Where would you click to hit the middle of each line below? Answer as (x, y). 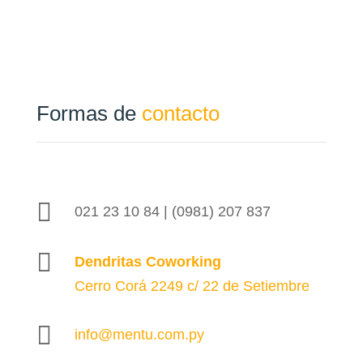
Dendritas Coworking (147, 262)
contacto (180, 113)
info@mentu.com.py (139, 335)
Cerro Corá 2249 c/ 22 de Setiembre (192, 286)
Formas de (89, 113)
